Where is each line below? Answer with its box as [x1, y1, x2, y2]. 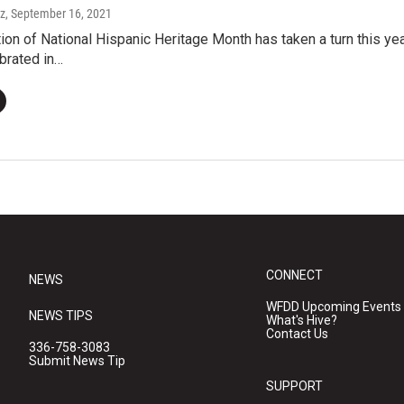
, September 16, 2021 [5, 6, 112, 22]
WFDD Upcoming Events [266, 299, 402, 315]
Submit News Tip [29, 353, 125, 369]
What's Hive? [266, 313, 338, 328]
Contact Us [266, 326, 329, 342]
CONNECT [266, 268, 324, 283]
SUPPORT [266, 379, 324, 394]
